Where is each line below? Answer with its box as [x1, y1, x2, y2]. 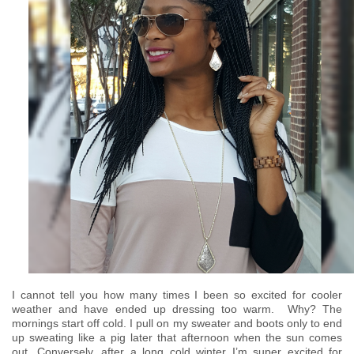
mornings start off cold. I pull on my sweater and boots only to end [12, 316, 342, 330]
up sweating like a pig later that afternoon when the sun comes [12, 330, 342, 344]
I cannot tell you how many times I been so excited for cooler [12, 288, 342, 301]
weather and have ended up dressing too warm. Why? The [12, 302, 342, 315]
